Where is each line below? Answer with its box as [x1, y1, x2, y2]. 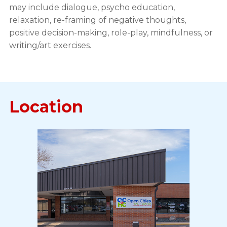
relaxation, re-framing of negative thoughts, [9, 15, 186, 25]
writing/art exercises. [9, 40, 91, 50]
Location [9, 96, 83, 117]
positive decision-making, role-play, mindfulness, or [9, 27, 213, 37]
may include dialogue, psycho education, [9, 2, 175, 12]
